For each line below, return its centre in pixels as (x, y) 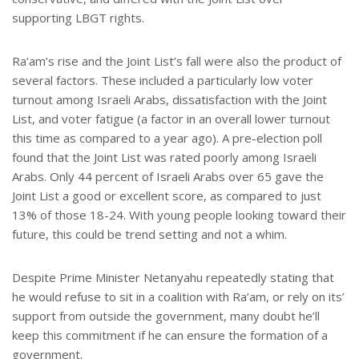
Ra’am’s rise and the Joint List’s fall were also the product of (177, 61)
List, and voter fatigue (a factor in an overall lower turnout (171, 119)
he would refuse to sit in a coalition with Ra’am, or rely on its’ (178, 297)
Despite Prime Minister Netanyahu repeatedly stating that (173, 278)
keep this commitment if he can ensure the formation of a (170, 335)
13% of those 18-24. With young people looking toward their (179, 215)
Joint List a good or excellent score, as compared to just (167, 196)
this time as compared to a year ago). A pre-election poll (167, 138)
